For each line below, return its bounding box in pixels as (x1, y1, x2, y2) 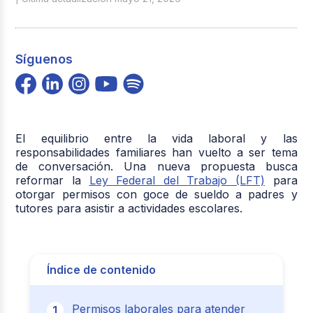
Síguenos (15, 51, 73, 66)
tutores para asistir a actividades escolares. (15, 201, 243, 215)
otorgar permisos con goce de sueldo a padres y (15, 187, 298, 201)
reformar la (15, 173, 89, 187)
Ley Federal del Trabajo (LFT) (89, 173, 265, 187)
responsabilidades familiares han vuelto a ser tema (15, 145, 298, 159)
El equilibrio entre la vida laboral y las (15, 131, 298, 145)
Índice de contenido (46, 262, 156, 277)
